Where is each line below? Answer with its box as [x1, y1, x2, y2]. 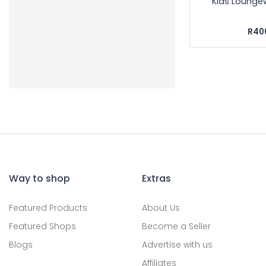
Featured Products [9, 201, 87, 214]
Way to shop [9, 171, 70, 185]
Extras [142, 171, 171, 185]
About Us [142, 201, 180, 214]
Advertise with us [142, 238, 213, 251]
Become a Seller [142, 220, 211, 232]
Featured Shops [9, 220, 76, 232]
